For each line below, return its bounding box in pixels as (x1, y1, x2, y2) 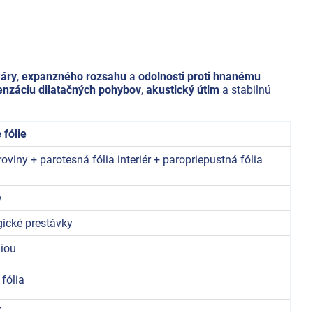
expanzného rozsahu (22, 69, 126, 83)
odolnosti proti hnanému (138, 69, 261, 83)
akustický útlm (146, 82, 219, 96)
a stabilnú (219, 82, 271, 96)
